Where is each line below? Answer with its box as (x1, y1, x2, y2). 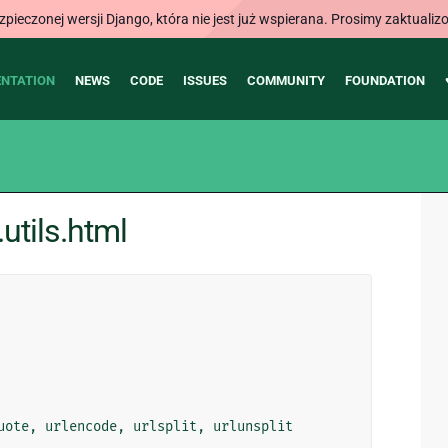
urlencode (45, 417, 117, 435)
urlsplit (133, 417, 197, 435)
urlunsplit (213, 417, 293, 435)
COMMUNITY (246, 73, 325, 88)
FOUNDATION (344, 73, 425, 88)
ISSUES (182, 73, 227, 88)
